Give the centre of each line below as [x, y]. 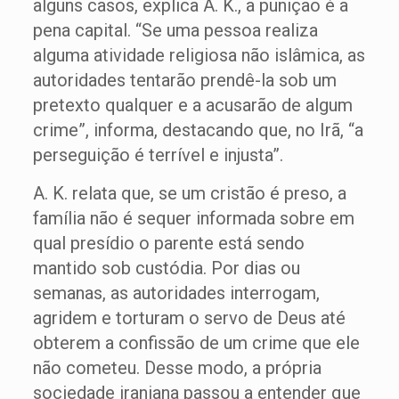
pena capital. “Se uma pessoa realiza [175, 30]
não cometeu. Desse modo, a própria [177, 368]
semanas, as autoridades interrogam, [176, 293]
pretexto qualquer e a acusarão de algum [192, 105]
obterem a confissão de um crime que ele [196, 343]
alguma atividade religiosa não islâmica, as [199, 55]
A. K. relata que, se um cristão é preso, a [189, 193]
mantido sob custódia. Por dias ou [166, 268]
